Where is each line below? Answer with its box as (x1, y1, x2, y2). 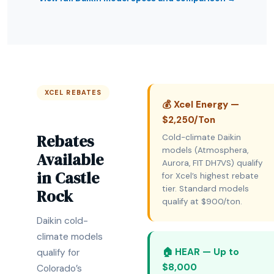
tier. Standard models (162, 183, 249, 194)
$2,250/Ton (162, 114, 215, 126)
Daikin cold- (37, 215, 88, 227)
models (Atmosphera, (162, 145, 248, 155)
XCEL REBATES (45, 88, 102, 97)
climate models (37, 231, 103, 243)
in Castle (37, 167, 99, 189)
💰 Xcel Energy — (162, 98, 239, 111)
